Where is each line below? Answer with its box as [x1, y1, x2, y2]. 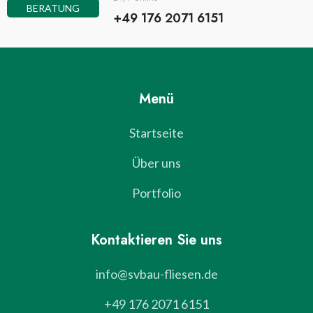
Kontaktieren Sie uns [91, 230, 222, 250]
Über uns [132, 155, 181, 170]
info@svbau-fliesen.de [95, 266, 218, 282]
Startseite [129, 125, 184, 140]
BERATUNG [27, 1, 80, 14]
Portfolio [132, 185, 181, 201]
